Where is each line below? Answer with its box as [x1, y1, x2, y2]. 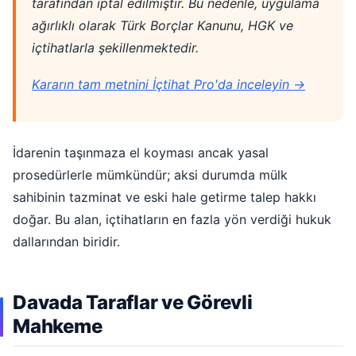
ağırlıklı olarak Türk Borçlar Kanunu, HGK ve [32, 17, 293, 34]
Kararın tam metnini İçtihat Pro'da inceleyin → [32, 76, 305, 93]
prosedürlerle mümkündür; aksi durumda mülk [13, 167, 288, 184]
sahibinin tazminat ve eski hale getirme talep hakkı [13, 189, 316, 206]
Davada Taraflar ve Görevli [13, 291, 253, 315]
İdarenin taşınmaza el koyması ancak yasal [13, 145, 269, 161]
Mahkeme [13, 315, 103, 339]
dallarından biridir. [13, 234, 120, 250]
